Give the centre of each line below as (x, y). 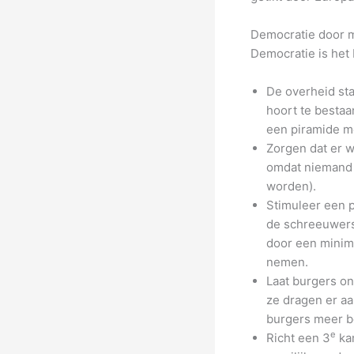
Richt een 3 (298, 337)
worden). (291, 186)
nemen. (287, 262)
